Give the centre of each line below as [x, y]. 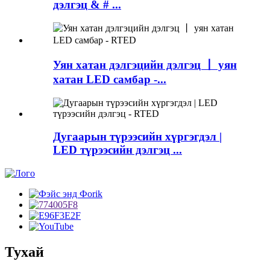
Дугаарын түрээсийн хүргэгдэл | [137, 137]
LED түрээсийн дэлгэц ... [118, 150]
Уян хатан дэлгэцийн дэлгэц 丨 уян [145, 64]
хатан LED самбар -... [110, 79]
